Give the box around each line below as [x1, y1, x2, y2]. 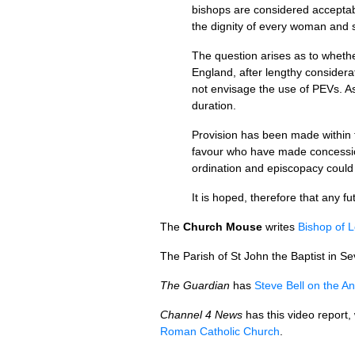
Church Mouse [183, 220, 262, 233]
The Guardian [160, 279, 230, 292]
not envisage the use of [192, 82, 312, 95]
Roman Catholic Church [160, 325, 280, 338]
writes [262, 220, 298, 233]
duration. [192, 99, 236, 112]
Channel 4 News [160, 308, 242, 321]
